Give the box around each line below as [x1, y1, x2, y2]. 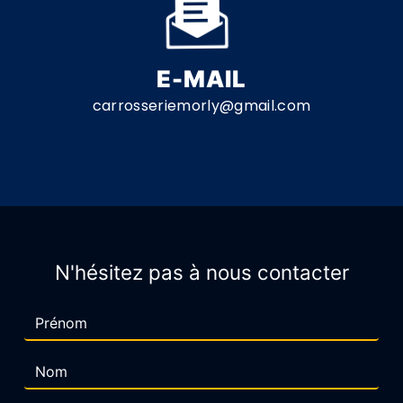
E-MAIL [157, 64, 246, 93]
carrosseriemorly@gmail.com [92, 94, 311, 116]
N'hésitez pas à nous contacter [54, 259, 349, 284]
